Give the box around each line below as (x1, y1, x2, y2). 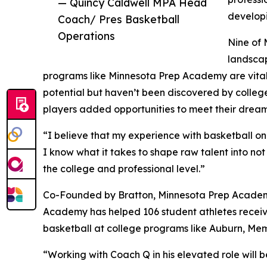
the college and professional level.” (43, 162, 205, 175)
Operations (58, 29, 115, 42)
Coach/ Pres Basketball (58, 12, 179, 26)
